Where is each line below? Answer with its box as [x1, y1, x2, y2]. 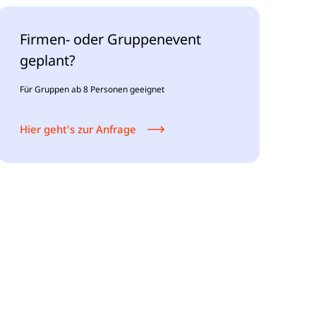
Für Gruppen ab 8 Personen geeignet [20, 83, 165, 95]
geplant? [20, 51, 76, 70]
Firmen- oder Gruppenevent [20, 30, 202, 49]
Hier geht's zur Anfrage [20, 122, 137, 136]
